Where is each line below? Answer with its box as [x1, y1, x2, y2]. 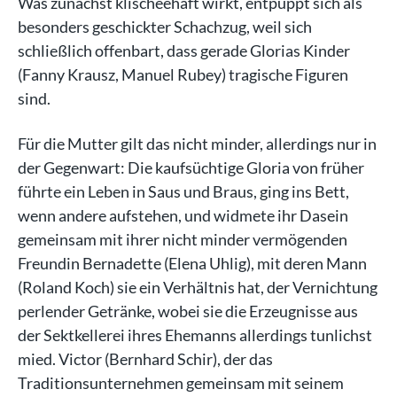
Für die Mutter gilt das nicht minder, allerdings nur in [18, 133, 377, 153]
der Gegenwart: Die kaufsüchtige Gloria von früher [18, 157, 364, 177]
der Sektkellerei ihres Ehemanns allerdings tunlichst [18, 324, 372, 345]
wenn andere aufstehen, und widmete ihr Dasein [18, 205, 348, 225]
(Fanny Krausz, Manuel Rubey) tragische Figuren [18, 64, 348, 84]
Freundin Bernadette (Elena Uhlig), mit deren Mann [18, 253, 367, 273]
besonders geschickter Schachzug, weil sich [18, 16, 312, 36]
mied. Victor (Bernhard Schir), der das [18, 348, 273, 369]
